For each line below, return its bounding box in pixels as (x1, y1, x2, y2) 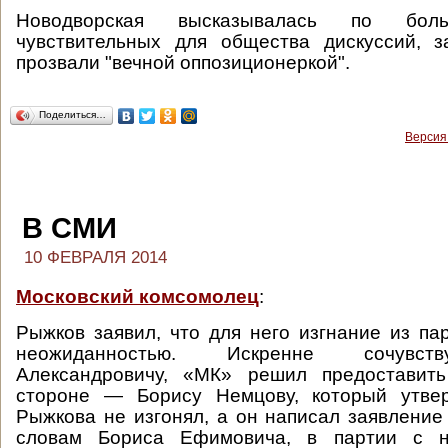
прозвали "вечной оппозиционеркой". (16, 52, 350, 73)
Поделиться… (39, 109, 106, 120)
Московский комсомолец (16, 286, 259, 307)
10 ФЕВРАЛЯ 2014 (24, 248, 167, 267)
